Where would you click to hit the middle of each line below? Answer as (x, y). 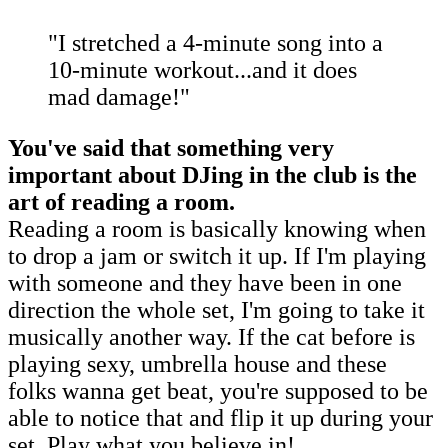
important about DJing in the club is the (212, 174)
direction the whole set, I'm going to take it (216, 309)
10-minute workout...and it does (202, 69)
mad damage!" (119, 96)
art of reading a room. (124, 201)
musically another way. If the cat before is (211, 336)
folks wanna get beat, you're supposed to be (218, 390)
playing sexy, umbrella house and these (197, 363)
